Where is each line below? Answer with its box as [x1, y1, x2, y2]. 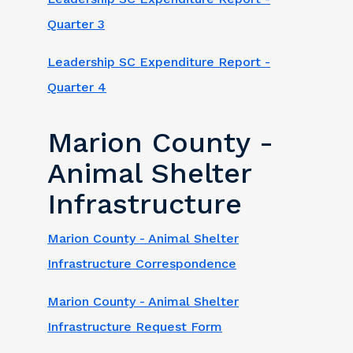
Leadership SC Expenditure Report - [47, 54, 270, 69]
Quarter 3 [47, 16, 105, 32]
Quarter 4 [47, 79, 106, 95]
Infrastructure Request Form [47, 318, 222, 334]
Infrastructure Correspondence [47, 255, 236, 271]
